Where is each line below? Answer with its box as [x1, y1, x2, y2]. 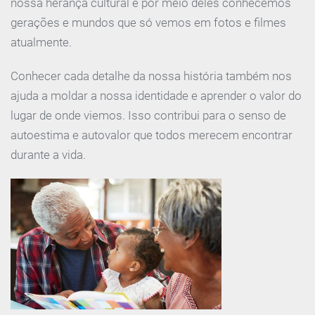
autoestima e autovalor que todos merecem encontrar [11, 127, 292, 142]
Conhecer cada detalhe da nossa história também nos [11, 68, 292, 83]
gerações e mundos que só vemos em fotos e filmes [11, 15, 286, 30]
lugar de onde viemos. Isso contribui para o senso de [11, 108, 286, 122]
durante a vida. [11, 147, 86, 162]
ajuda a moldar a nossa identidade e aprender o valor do [11, 88, 302, 103]
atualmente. [11, 34, 75, 49]
